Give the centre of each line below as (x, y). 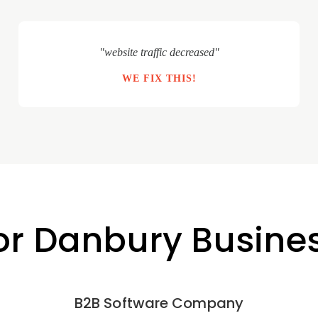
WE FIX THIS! (159, 78)
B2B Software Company (159, 303)
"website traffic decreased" (159, 52)
